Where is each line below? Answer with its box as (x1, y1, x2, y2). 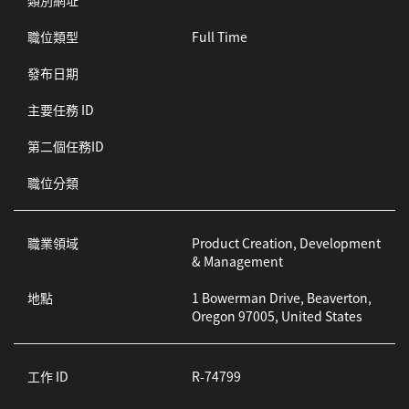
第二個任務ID (27, 137, 104, 155)
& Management (191, 252, 283, 270)
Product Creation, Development (191, 234, 381, 252)
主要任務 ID (27, 100, 94, 119)
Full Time (191, 27, 247, 46)
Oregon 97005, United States (191, 307, 362, 325)
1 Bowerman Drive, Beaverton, (191, 288, 372, 307)
